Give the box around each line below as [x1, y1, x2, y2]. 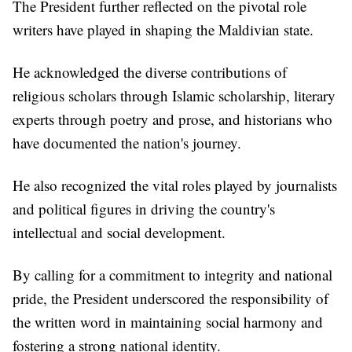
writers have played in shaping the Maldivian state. [13, 20, 313, 40]
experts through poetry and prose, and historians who [13, 109, 332, 130]
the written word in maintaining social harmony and [13, 312, 323, 332]
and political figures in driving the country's [13, 199, 275, 219]
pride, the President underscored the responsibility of [13, 288, 328, 309]
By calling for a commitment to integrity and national [13, 265, 332, 285]
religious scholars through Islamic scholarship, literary [13, 86, 335, 106]
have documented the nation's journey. [13, 133, 241, 153]
